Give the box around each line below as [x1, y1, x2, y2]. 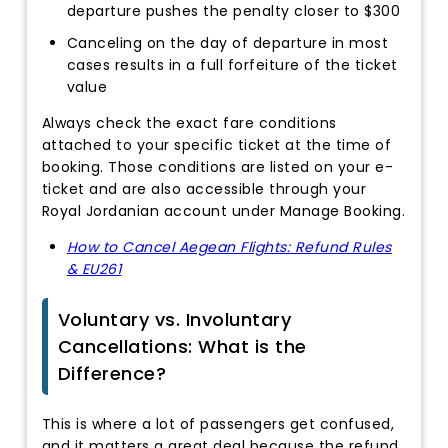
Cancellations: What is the [57, 333, 307, 359]
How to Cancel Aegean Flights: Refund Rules [66, 236, 392, 257]
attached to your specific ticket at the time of [41, 134, 392, 155]
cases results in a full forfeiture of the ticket [66, 54, 398, 75]
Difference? [57, 360, 167, 386]
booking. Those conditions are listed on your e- [41, 156, 394, 177]
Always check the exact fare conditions [41, 112, 337, 133]
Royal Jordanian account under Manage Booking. [41, 200, 406, 221]
